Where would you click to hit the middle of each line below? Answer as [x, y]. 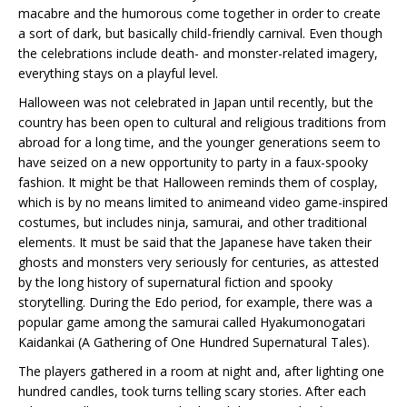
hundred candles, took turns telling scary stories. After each [192, 391]
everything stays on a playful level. [118, 73]
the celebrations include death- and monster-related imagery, [198, 53]
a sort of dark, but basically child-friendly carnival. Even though [200, 33]
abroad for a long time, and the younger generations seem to [199, 142]
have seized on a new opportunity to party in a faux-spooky [193, 162]
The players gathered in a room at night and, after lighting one [201, 371]
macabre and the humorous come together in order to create [199, 13]
